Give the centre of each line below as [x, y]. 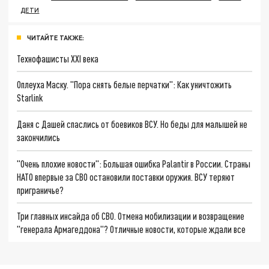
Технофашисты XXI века [58, 58]
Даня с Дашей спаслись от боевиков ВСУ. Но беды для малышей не [132, 124]
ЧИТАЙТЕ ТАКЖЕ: [56, 37]
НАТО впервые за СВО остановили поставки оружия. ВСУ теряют [126, 177]
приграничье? [41, 190]
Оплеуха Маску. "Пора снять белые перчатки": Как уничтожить [125, 85]
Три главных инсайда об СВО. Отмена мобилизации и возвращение [131, 216]
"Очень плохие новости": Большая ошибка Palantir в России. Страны [134, 163]
